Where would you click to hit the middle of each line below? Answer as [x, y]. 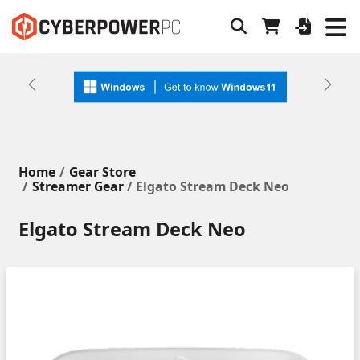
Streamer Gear [78, 186]
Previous [47, 89]
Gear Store [102, 172]
